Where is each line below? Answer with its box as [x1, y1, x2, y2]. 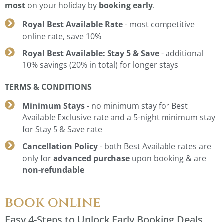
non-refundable [22, 165, 84, 176]
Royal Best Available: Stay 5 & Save [22, 47, 161, 58]
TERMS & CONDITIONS [5, 81, 92, 92]
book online [5, 193, 101, 212]
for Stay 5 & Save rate [22, 124, 102, 135]
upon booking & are [130, 153, 206, 164]
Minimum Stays [22, 100, 85, 111]
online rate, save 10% [22, 30, 101, 42]
